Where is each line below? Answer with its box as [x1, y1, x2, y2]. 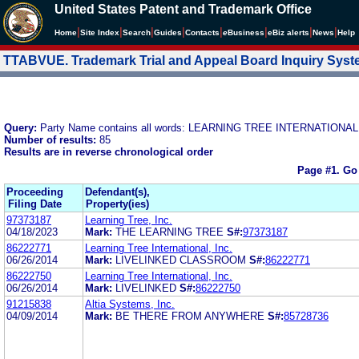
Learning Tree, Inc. [85, 213, 172, 226]
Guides [154, 28, 182, 37]
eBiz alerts [268, 28, 309, 37]
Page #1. [297, 164, 343, 177]
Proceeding [6, 185, 63, 198]
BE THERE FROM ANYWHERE [115, 309, 264, 322]
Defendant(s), [85, 185, 150, 198]
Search [123, 28, 151, 37]
